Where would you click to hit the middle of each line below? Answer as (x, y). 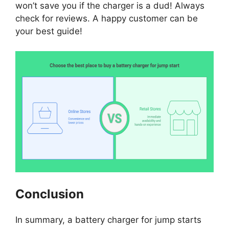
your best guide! (49, 31)
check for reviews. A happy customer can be (107, 19)
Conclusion (50, 194)
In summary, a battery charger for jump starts (108, 220)
